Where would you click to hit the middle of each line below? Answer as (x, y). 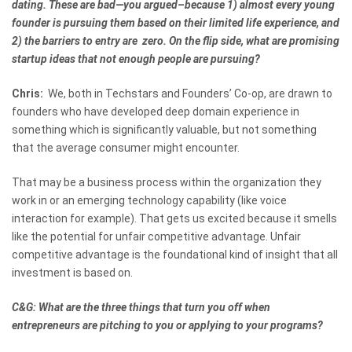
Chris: (29, 94)
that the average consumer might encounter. (126, 148)
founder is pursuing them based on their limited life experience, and (176, 23)
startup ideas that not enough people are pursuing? (136, 59)
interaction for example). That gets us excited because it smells (174, 218)
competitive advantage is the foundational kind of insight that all (175, 254)
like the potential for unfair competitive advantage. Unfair (156, 236)
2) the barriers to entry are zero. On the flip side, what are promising (176, 41)
